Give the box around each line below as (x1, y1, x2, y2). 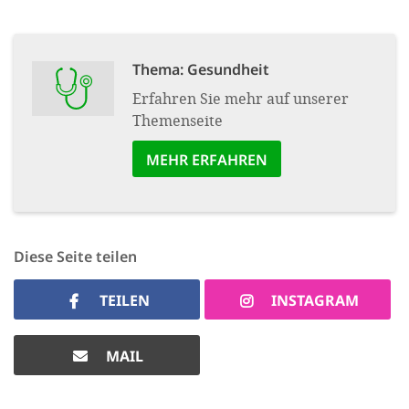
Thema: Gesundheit (132, 58, 269, 79)
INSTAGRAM (271, 289, 359, 310)
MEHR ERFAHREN (146, 149, 267, 170)
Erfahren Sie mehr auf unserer (132, 88, 349, 108)
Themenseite (132, 110, 223, 130)
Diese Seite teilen (14, 246, 137, 267)
